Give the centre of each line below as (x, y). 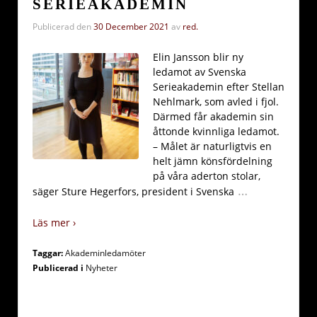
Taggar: (49, 253)
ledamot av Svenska (200, 72)
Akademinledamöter (105, 253)
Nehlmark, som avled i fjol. (216, 102)
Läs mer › (54, 222)
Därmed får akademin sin (213, 117)
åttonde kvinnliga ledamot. (216, 132)
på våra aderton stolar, (207, 176)
